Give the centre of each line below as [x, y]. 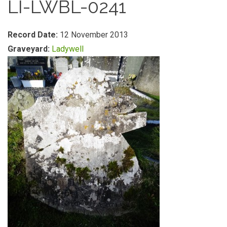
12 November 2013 [94, 35]
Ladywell [68, 49]
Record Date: [34, 35]
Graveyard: [30, 49]
